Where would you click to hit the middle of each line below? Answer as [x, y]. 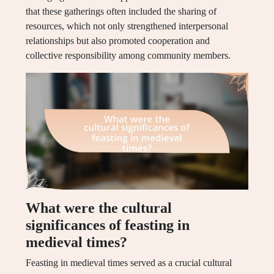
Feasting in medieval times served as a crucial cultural [129, 263]
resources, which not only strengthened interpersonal [127, 26]
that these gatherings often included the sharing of [121, 12]
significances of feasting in [108, 225]
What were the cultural [99, 208]
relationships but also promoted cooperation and [118, 41]
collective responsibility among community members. [128, 56]
